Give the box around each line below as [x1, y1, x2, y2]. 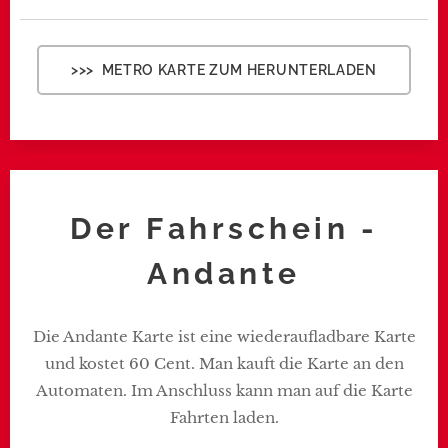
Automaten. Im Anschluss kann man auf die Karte [35, 381, 413, 400]
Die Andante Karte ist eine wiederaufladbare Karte [32, 327, 416, 346]
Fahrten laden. [169, 408, 279, 427]
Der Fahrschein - [70, 211, 378, 246]
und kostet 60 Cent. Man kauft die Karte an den [44, 354, 404, 373]
